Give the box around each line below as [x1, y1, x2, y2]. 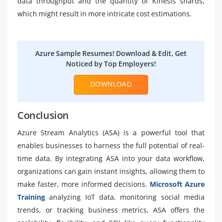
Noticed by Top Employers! [66, 58, 156, 68]
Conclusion [17, 108, 69, 122]
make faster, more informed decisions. [17, 179, 148, 189]
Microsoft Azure [150, 179, 205, 189]
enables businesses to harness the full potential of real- [17, 140, 205, 150]
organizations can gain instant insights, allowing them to [17, 166, 205, 176]
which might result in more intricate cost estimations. [17, 8, 192, 18]
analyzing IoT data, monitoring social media [49, 192, 205, 202]
